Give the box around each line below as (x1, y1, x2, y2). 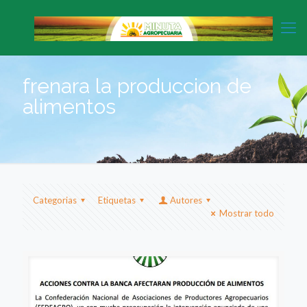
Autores (169, 195, 202, 206)
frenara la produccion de (23, 74, 251, 98)
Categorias (33, 195, 77, 206)
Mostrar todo (219, 208, 274, 219)
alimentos (23, 95, 116, 119)
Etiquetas (98, 195, 136, 206)
